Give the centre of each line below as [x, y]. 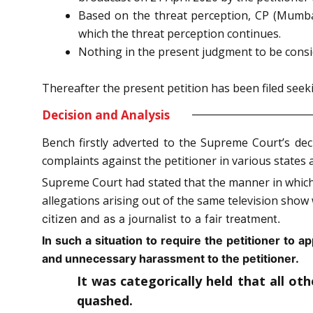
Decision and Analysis [106, 115]
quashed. [105, 300]
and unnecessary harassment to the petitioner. [170, 258]
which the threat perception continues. [180, 33]
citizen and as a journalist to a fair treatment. [161, 218]
